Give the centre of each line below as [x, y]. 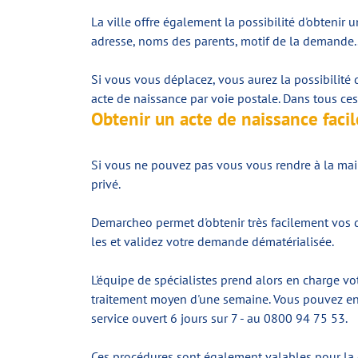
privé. [106, 184]
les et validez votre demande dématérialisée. [213, 241]
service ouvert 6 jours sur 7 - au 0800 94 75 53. [219, 318]
